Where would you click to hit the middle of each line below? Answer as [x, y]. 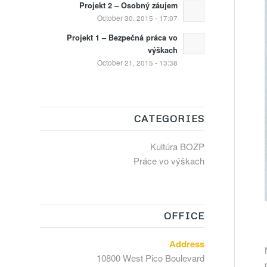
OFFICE [184, 215]
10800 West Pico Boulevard [150, 258]
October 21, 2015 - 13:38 [137, 63]
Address [187, 244]
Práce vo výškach [169, 161]
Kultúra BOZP [177, 146]
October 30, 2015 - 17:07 [137, 18]
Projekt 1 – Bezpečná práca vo [122, 38]
